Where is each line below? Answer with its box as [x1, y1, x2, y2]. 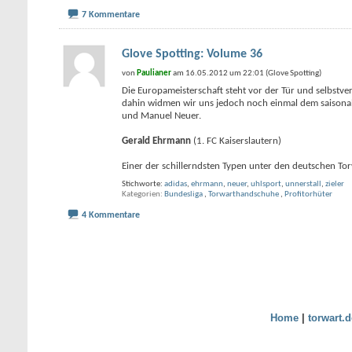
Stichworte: [122, 180, 164, 189]
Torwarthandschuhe [208, 190, 279, 199]
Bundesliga [164, 190, 203, 199]
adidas [164, 180, 187, 189]
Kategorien [122, 190, 160, 199]
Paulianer [137, 69, 171, 78]
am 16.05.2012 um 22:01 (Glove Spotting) [171, 69, 321, 78]
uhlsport [251, 180, 281, 189]
